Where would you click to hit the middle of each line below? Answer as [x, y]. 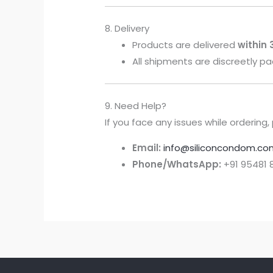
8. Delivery [127, 29]
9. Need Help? [136, 106]
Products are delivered [185, 45]
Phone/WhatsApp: [177, 165]
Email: [147, 148]
